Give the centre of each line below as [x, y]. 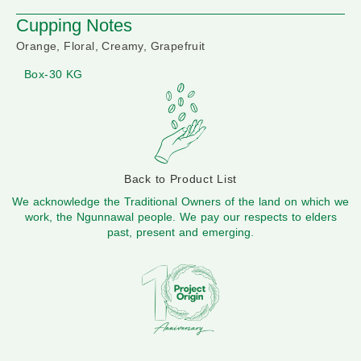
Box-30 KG [54, 75]
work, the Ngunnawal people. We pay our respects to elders [180, 217]
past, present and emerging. [180, 232]
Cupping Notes [74, 26]
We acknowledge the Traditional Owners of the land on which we [180, 202]
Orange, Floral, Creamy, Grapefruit [111, 46]
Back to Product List [180, 179]
